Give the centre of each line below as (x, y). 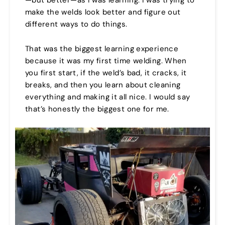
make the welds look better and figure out (103, 12)
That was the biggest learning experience (102, 49)
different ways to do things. (76, 24)
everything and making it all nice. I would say (108, 97)
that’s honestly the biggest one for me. (97, 109)
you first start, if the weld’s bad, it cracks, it (106, 73)
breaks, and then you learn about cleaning (103, 85)
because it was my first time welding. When (106, 61)
